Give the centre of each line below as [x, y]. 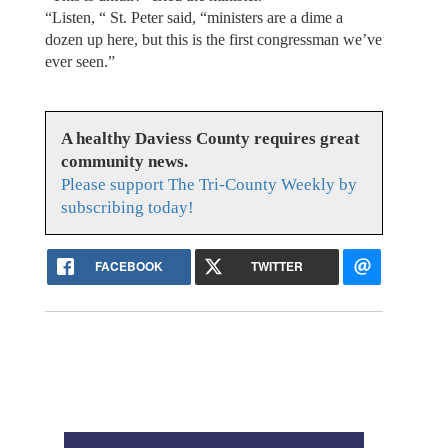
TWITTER [277, 266]
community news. [124, 162]
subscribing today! [127, 208]
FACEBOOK [128, 266]
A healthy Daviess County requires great [210, 139]
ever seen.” [79, 61]
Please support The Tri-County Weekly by [208, 185]
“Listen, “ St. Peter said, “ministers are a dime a [193, 17]
